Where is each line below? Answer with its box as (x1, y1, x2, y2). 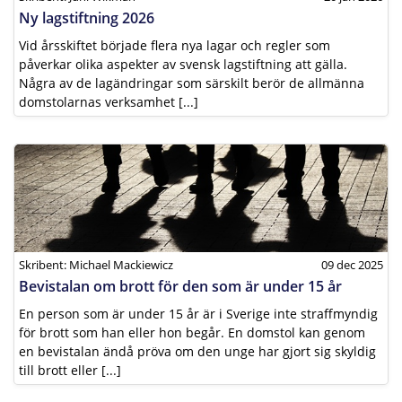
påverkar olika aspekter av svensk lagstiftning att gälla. (19, 56, 347, 73)
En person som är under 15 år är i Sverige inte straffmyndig (19, 305, 378, 322)
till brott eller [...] (19, 362, 121, 379)
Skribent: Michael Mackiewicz (19, 257, 173, 273)
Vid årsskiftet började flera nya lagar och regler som (19, 37, 330, 54)
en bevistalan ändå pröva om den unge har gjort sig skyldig (19, 343, 376, 360)
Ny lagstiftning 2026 (19, 8, 154, 28)
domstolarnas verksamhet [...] (19, 93, 198, 110)
